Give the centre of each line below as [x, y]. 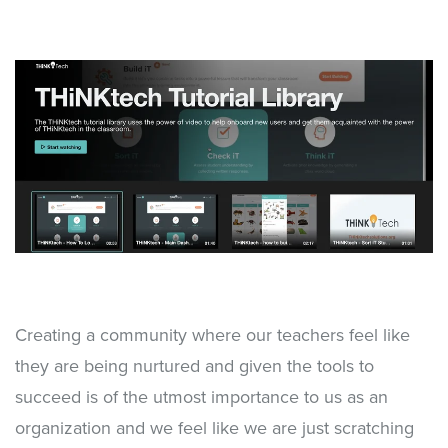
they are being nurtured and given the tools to [194, 366]
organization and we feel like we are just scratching [214, 428]
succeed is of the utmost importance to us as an [201, 397]
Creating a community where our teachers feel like [212, 335]
